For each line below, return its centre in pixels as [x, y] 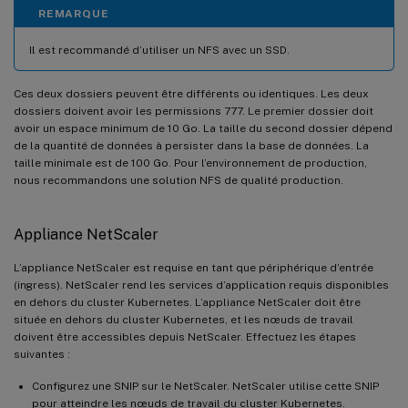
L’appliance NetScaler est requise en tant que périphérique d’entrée [194, 267]
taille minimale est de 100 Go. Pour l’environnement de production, [190, 163]
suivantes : [42, 354]
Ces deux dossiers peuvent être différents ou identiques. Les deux [191, 93]
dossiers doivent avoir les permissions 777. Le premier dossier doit [194, 111]
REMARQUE [74, 13]
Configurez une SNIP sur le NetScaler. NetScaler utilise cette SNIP [205, 386]
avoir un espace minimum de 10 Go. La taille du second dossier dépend [203, 128]
